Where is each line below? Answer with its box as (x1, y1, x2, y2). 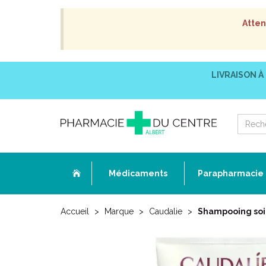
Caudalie (149, 207, 182, 216)
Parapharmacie (198, 169, 264, 178)
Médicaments (109, 169, 167, 178)
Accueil (61, 207, 89, 216)
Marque (104, 207, 134, 216)
